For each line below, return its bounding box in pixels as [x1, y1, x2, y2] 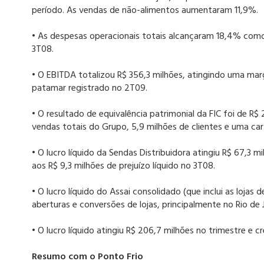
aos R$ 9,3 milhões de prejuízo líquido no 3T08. [31, 159, 215, 174]
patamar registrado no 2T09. [31, 81, 147, 97]
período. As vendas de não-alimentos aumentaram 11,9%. [31, 3, 258, 19]
